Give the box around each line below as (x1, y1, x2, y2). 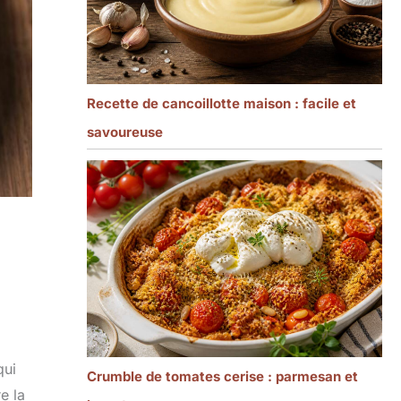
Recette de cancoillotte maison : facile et (86, 94, 356, 112)
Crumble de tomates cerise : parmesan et (86, 367, 358, 385)
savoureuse (86, 123, 163, 141)
